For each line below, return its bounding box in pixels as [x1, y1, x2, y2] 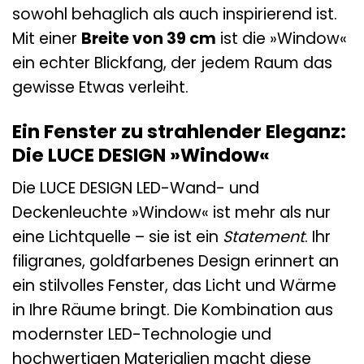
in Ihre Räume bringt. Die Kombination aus [12, 299, 333, 322]
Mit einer [12, 27, 81, 50]
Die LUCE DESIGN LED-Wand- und [12, 177, 259, 200]
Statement [223, 226, 305, 249]
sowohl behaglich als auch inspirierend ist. [12, 2, 337, 25]
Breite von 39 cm [81, 27, 216, 50]
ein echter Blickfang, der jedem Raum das [12, 51, 332, 74]
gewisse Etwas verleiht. [12, 76, 188, 98]
